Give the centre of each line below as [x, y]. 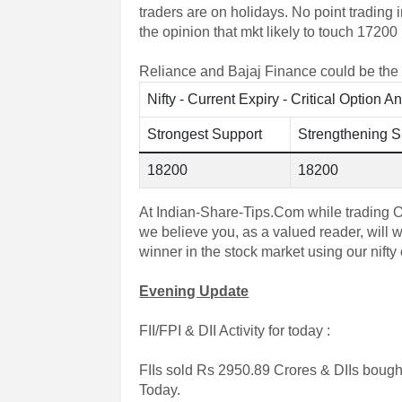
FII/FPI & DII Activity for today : [235, 331]
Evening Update [194, 291]
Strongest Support [205, 134]
